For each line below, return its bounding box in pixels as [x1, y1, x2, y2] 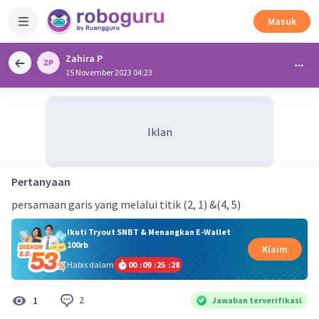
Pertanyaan [11, 174, 70, 189]
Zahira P [66, 52, 103, 65]
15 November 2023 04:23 [66, 67, 152, 78]
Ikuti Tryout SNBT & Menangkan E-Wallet [66, 226, 231, 237]
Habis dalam [66, 258, 114, 270]
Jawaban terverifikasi [212, 294, 302, 305]
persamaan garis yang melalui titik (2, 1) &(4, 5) [11, 197, 241, 211]
